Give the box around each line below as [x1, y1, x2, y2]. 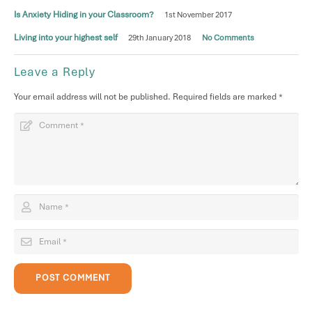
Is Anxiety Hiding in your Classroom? [13, 9, 154, 21]
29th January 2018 [128, 33, 192, 43]
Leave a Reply [13, 64, 100, 80]
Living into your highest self [13, 32, 118, 44]
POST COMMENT [35, 272, 111, 284]
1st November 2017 [164, 10, 233, 20]
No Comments [201, 33, 254, 43]
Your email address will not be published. [13, 91, 171, 103]
